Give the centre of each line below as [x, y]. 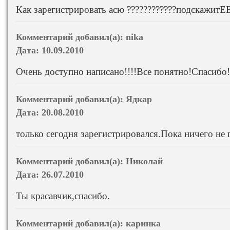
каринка [143, 223]
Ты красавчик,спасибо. [63, 196]
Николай [144, 161]
